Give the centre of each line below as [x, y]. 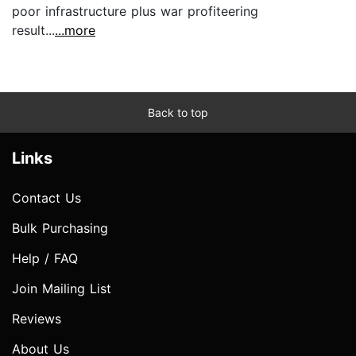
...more [75, 30]
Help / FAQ [45, 258]
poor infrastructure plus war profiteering [135, 11]
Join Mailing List [62, 288]
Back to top [178, 112]
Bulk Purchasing [60, 228]
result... [33, 30]
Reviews [37, 318]
